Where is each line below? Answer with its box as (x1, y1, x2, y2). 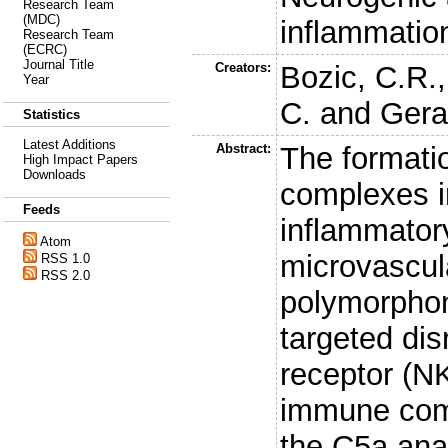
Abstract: (215, 140, 271, 156)
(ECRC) (23, 42, 67, 57)
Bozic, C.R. (280, 59, 438, 95)
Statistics (23, 107, 80, 122)
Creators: (214, 59, 271, 75)
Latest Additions (23, 137, 116, 152)
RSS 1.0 (41, 251, 90, 266)
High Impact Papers (23, 152, 138, 167)
